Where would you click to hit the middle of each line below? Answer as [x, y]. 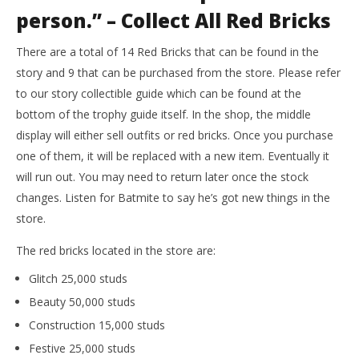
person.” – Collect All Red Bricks [173, 21]
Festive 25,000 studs [82, 349]
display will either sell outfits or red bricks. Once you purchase [175, 135]
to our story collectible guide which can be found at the [159, 94]
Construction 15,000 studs [97, 325]
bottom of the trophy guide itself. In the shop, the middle [163, 115]
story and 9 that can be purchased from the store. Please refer [178, 73]
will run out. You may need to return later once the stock [162, 177]
